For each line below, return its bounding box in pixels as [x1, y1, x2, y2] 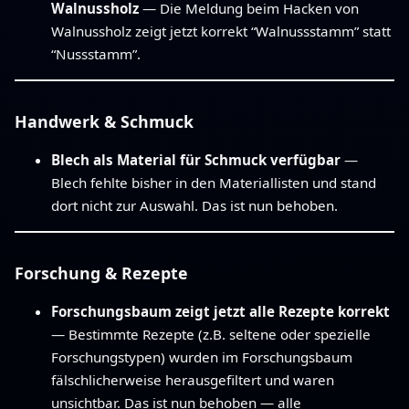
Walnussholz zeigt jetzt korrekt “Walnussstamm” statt [51, 22, 391, 41]
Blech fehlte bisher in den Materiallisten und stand [51, 173, 376, 193]
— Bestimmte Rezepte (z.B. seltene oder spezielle [51, 325, 371, 344]
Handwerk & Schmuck [15, 110, 194, 133]
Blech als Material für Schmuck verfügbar [51, 151, 341, 170]
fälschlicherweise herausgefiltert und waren [51, 371, 334, 390]
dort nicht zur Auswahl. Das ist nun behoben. [51, 196, 338, 215]
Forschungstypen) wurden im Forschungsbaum [51, 348, 352, 367]
